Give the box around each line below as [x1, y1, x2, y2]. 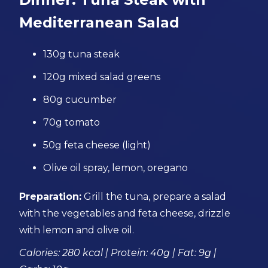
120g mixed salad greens [43, 71, 161, 83]
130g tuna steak [43, 48, 120, 60]
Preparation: [19, 191, 82, 202]
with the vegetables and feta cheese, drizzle [19, 208, 231, 219]
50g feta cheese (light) [43, 139, 151, 151]
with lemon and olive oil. [19, 224, 135, 236]
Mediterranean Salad [19, 14, 180, 31]
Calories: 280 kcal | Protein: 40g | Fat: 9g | [19, 247, 217, 258]
